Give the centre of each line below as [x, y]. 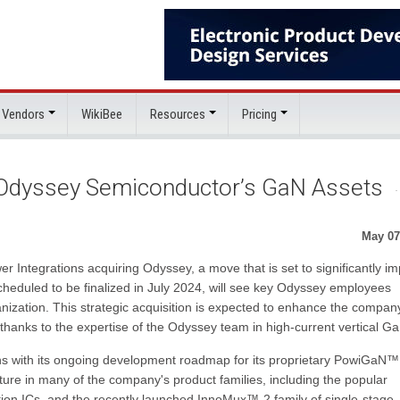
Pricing [259, 114]
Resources [178, 114]
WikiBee [102, 114]
